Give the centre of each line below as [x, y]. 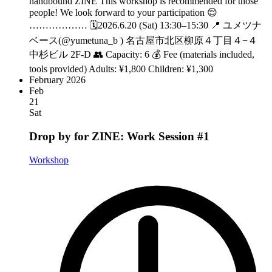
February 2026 [57, 80]
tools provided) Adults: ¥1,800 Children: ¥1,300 [121, 69]
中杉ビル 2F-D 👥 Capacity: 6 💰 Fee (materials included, [142, 55]
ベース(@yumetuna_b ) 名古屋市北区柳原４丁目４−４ [143, 41]
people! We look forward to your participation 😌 [123, 13]
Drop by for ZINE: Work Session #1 [119, 136]
